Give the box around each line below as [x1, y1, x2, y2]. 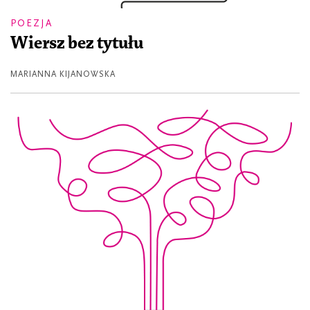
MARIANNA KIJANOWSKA [10, 69, 116, 80]
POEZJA [10, 17, 53, 30]
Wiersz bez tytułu [10, 34, 143, 54]
